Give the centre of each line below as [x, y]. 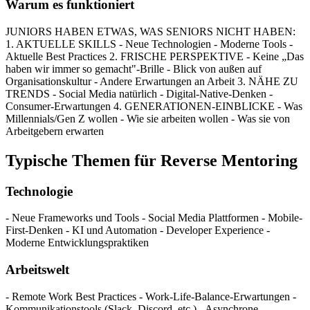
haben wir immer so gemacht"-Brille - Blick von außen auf [134, 69]
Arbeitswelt [37, 270]
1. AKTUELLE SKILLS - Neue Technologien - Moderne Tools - [149, 44]
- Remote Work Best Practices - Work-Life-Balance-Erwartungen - [151, 296]
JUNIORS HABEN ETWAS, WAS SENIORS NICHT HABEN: [151, 31]
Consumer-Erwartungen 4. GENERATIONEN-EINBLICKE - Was [154, 106]
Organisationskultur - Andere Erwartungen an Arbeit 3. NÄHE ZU [152, 81]
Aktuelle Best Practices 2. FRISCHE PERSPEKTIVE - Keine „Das [155, 56]
